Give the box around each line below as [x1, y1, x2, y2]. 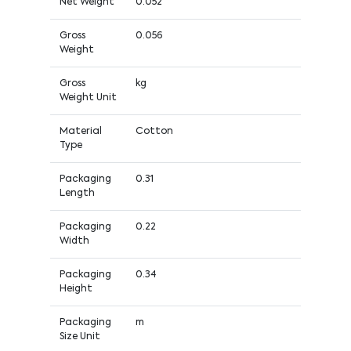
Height [59, 284, 92, 294]
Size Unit [59, 331, 100, 342]
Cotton [135, 126, 173, 136]
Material [59, 126, 102, 136]
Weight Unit [59, 92, 117, 103]
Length [59, 188, 95, 198]
